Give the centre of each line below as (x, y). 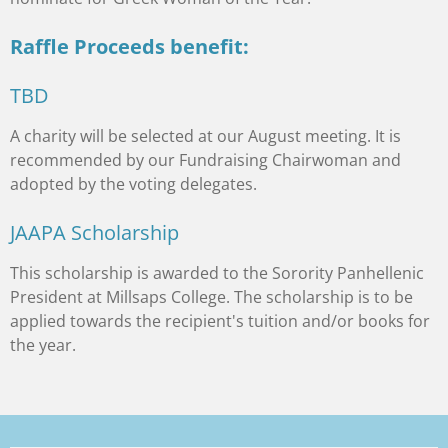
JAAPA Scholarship (94, 231)
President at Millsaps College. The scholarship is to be (211, 296)
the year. (43, 344)
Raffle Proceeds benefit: (129, 45)
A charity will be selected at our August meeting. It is (205, 135)
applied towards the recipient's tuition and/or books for (220, 320)
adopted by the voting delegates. (133, 183)
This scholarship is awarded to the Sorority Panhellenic (217, 272)
